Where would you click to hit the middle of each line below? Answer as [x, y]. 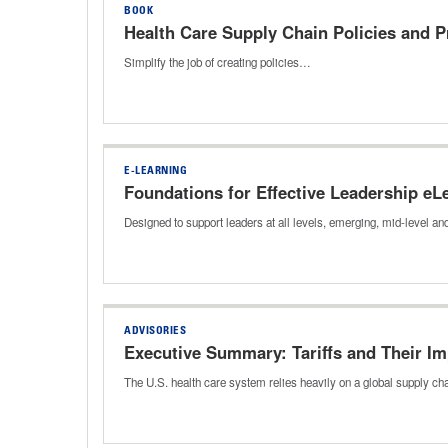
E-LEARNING [155, 171]
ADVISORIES [155, 331]
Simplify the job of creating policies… [217, 61]
